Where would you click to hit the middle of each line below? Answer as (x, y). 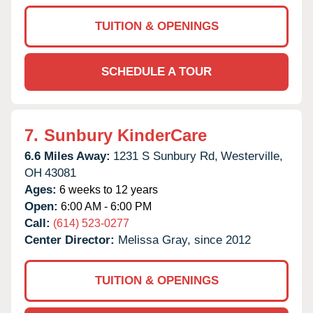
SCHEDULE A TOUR (156, 71)
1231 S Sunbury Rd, (166, 156)
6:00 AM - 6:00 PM (105, 206)
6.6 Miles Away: (67, 156)
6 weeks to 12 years (107, 189)
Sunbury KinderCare (125, 135)
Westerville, (252, 156)
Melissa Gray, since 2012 (184, 240)
